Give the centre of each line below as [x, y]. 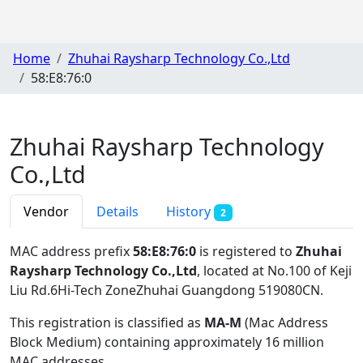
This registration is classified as [107, 322]
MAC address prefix [71, 251]
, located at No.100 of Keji [274, 270]
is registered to [246, 251]
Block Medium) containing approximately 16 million [167, 342]
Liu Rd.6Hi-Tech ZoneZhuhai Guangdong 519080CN [165, 290]
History [190, 211]
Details [117, 211]
